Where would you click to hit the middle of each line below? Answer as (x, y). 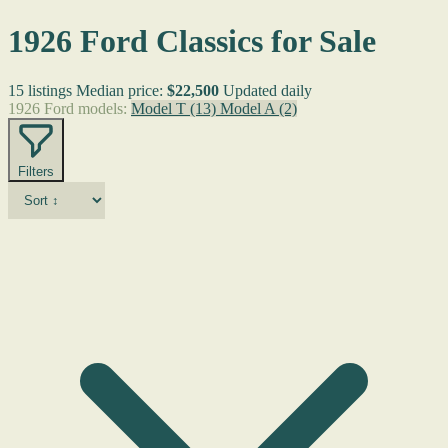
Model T (160, 108)
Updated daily (267, 90)
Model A (249, 108)
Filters (36, 171)
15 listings (40, 90)
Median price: (121, 90)
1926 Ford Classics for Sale (192, 41)
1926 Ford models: (67, 108)
